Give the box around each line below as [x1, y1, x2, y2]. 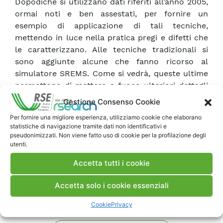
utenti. [10, 140, 27, 148]
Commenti [22, 176, 68, 188]
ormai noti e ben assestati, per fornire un [15, 9, 208, 19]
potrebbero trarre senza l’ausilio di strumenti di [15, 105, 208, 114]
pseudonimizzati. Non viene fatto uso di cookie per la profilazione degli [10, 131, 206, 139]
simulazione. [15, 116, 63, 126]
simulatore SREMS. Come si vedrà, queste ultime [15, 69, 208, 79]
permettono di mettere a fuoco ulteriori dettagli [15, 81, 208, 91]
